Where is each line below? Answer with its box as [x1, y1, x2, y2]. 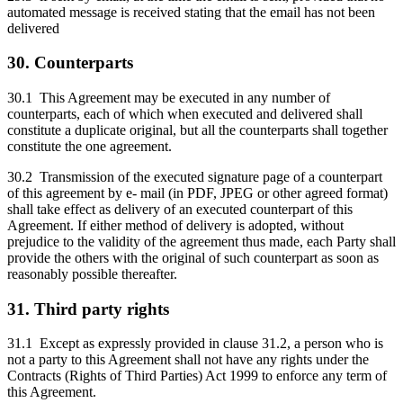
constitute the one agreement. [7, 138, 172, 154]
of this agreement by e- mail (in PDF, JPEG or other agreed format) [7, 184, 388, 201]
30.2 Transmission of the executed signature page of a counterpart [7, 168, 382, 184]
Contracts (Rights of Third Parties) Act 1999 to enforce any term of [7, 368, 387, 384]
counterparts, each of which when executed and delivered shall [7, 105, 363, 121]
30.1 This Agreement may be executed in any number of [7, 89, 330, 105]
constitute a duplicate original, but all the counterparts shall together [7, 121, 388, 138]
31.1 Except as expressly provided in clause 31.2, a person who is [7, 336, 383, 352]
